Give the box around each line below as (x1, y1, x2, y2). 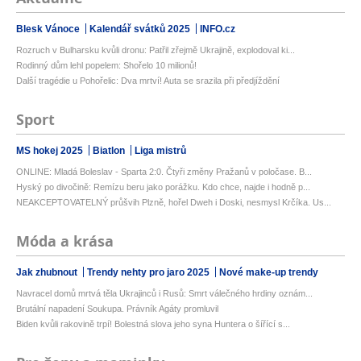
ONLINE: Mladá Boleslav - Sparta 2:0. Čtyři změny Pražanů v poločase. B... (16, 167, 312, 177)
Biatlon (93, 145, 127, 157)
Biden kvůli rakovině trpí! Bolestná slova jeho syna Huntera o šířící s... (16, 319, 290, 330)
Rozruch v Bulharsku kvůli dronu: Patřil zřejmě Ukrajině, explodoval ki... (16, 45, 295, 56)
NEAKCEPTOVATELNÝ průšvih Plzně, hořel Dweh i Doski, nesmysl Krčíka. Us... (16, 197, 331, 208)
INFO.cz (200, 23, 235, 35)
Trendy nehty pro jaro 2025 (87, 267, 212, 279)
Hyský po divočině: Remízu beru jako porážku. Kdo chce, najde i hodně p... (16, 182, 310, 193)
